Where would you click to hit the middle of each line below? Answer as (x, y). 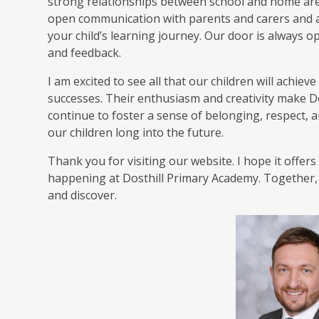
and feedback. (85, 53)
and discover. (83, 195)
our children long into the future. (136, 133)
